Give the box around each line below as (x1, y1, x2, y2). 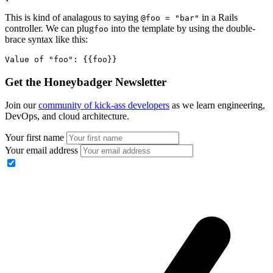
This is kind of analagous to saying (5, 12, 141, 23)
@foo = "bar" (141, 13, 199, 23)
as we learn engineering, (169, 100, 265, 111)
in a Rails (199, 12, 238, 23)
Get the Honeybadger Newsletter (5, 75, 166, 88)
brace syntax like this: (5, 34, 88, 44)
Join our (5, 100, 38, 111)
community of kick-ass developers (38, 100, 169, 111)
